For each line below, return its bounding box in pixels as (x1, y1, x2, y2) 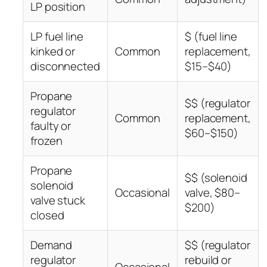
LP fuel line (30, 29, 83, 45)
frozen (30, 133, 63, 149)
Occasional (115, 185, 170, 201)
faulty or (30, 118, 72, 134)
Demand (30, 237, 72, 253)
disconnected (30, 58, 100, 74)
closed (30, 207, 64, 223)
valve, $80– (185, 185, 240, 201)
